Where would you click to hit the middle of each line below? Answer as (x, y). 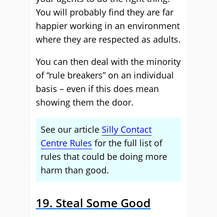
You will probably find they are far (105, 12)
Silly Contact (127, 129)
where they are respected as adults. (108, 39)
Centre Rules (66, 143)
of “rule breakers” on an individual (105, 75)
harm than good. (75, 170)
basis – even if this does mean (97, 89)
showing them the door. (85, 102)
